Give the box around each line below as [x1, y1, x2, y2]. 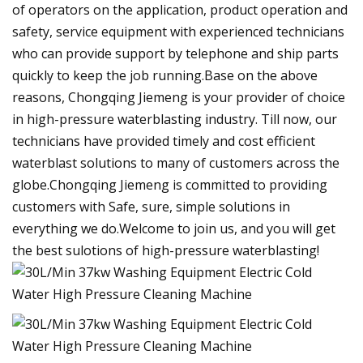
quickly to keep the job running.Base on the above [12, 66, 318, 84]
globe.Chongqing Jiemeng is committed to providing [12, 175, 327, 194]
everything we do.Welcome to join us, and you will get [12, 219, 335, 237]
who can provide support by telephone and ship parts [12, 44, 339, 62]
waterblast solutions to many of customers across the [12, 153, 340, 172]
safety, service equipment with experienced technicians [12, 22, 344, 41]
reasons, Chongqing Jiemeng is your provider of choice [12, 88, 345, 106]
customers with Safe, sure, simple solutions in [12, 197, 290, 216]
